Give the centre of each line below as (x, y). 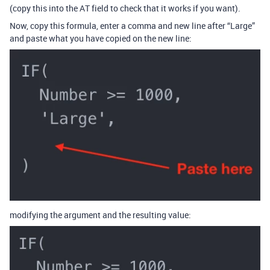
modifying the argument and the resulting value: (100, 215)
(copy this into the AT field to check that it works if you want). (125, 8)
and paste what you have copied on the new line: (101, 38)
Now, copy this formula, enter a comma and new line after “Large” (132, 25)
